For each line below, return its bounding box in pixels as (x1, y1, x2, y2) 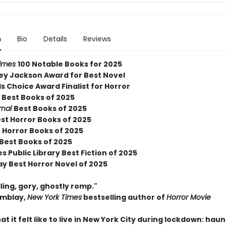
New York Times (27, 192, 82, 202)
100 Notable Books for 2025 (17, 59, 122, 69)
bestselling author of (81, 192, 166, 202)
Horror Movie (166, 192, 211, 202)
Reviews (83, 34, 111, 44)
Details (43, 34, 67, 44)
